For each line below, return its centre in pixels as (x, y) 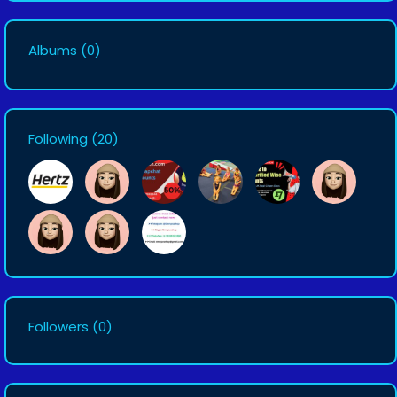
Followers (58, 327)
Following (58, 139)
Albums (53, 50)
